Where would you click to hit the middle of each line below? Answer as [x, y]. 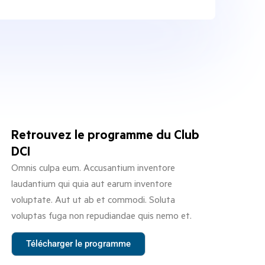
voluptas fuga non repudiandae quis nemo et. [101, 215]
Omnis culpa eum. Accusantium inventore [93, 167]
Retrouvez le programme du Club [105, 134]
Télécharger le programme [78, 243]
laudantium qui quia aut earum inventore [91, 183]
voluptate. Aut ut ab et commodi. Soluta [93, 199]
